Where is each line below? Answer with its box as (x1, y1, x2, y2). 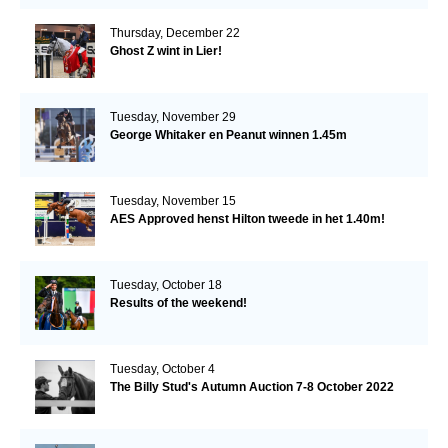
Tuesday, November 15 (109, 193, 236, 208)
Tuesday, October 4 (109, 361, 215, 376)
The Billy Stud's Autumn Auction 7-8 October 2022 (109, 379, 394, 394)
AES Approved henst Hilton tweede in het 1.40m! (109, 211, 385, 226)
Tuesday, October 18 (109, 277, 222, 292)
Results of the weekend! (109, 295, 247, 310)
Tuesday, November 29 (109, 109, 236, 124)
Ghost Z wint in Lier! (109, 43, 222, 58)
